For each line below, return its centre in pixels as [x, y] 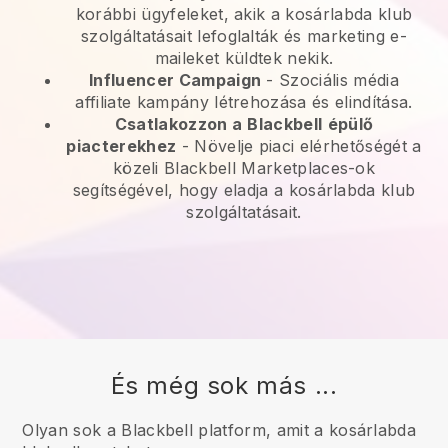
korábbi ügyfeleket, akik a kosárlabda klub [244, 14]
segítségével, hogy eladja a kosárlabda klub [244, 190]
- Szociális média [330, 80]
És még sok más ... [224, 386]
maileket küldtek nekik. [244, 58]
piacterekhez [121, 146]
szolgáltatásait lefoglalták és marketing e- [244, 36]
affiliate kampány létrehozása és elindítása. [244, 102]
